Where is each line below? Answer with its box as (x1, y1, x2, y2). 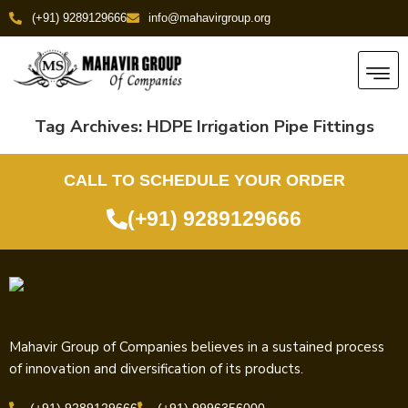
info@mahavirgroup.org (148, 11, 270, 25)
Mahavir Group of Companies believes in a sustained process (9, 338, 384, 357)
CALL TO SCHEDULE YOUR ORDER (63, 171, 345, 190)
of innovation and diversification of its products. (9, 360, 303, 379)
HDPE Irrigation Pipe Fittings (146, 114, 374, 138)
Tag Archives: (34, 114, 147, 138)
